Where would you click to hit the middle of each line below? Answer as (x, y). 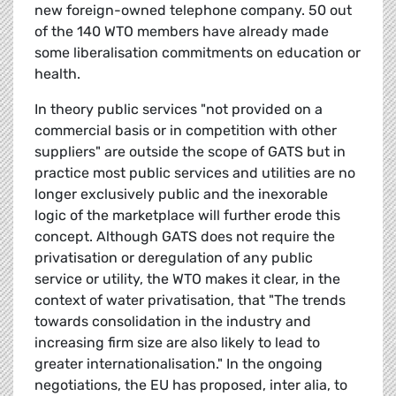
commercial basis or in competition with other (186, 131)
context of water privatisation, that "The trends (190, 301)
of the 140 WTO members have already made (182, 32)
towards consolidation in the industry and (173, 322)
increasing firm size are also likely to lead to (177, 343)
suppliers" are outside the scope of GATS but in (190, 152)
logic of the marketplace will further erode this (187, 216)
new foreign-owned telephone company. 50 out (193, 11)
